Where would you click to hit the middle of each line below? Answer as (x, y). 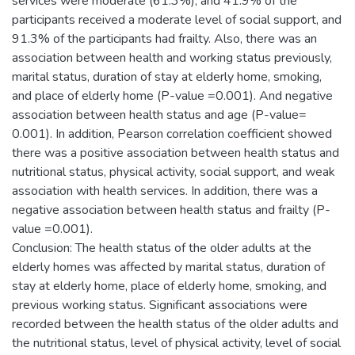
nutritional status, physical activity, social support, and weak (174, 172)
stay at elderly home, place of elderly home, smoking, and (169, 286)
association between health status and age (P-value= (159, 115)
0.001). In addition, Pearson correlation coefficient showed (172, 134)
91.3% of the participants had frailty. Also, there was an (164, 39)
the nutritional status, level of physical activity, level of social (176, 343)
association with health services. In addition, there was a (165, 191)
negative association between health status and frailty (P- (171, 210)
